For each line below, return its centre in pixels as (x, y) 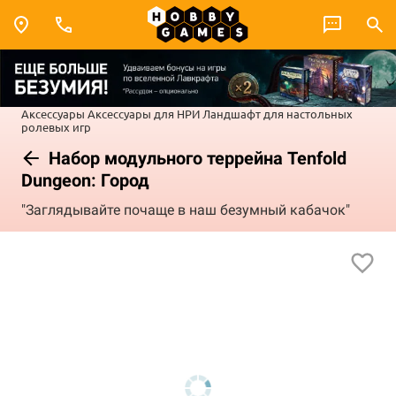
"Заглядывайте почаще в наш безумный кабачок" (186, 210)
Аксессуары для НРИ (144, 113)
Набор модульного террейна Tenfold (195, 158)
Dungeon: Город (85, 180)
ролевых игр (56, 126)
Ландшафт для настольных (278, 113)
